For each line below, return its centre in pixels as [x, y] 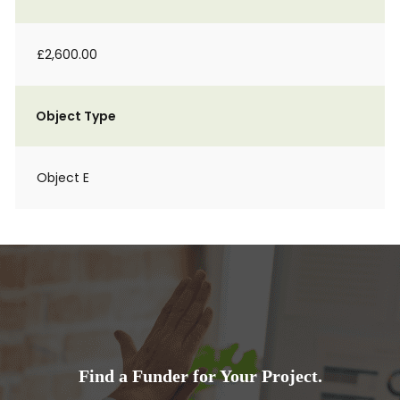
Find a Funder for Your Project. [200, 376]
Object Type [76, 116]
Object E [63, 178]
